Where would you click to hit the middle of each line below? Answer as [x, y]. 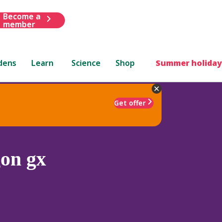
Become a [22, 16]
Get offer [130, 103]
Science [86, 63]
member [19, 24]
